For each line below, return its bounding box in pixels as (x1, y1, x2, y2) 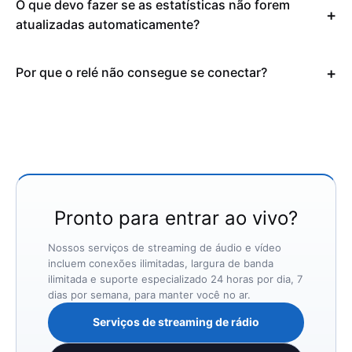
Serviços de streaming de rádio (93, 315, 259, 329)
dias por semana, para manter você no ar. (48, 288, 251, 301)
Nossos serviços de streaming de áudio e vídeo (48, 240, 281, 254)
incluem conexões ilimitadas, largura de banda (48, 256, 273, 269)
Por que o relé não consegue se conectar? (16, 64, 267, 81)
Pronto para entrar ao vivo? (54, 206, 298, 229)
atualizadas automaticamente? (16, 16, 200, 32)
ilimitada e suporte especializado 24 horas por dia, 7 (48, 272, 302, 285)
